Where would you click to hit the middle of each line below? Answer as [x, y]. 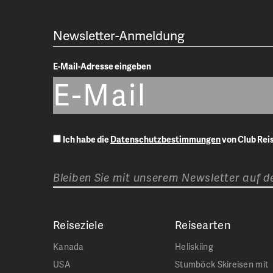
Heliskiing [194, 246]
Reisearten [203, 225]
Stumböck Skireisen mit [222, 264]
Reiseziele [78, 225]
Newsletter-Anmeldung [119, 35]
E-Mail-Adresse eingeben [102, 66]
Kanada [69, 246]
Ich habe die [87, 139]
